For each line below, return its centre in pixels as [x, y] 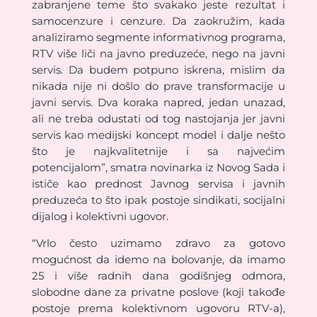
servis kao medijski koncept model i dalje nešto [158, 134]
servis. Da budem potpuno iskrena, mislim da [158, 69]
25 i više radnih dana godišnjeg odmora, [158, 275]
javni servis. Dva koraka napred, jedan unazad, [158, 102]
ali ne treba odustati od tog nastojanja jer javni [158, 118]
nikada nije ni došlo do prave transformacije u [158, 86]
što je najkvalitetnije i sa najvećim [158, 151]
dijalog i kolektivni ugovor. [100, 216]
